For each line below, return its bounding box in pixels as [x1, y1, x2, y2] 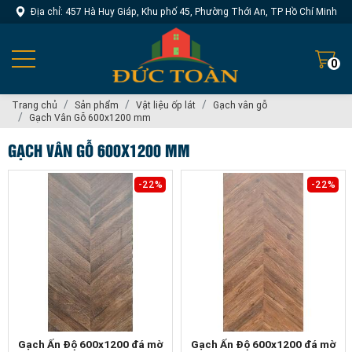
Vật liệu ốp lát [136, 99, 196, 111]
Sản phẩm [75, 99, 119, 111]
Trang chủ [12, 99, 57, 111]
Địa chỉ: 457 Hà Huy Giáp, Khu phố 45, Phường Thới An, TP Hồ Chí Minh [31, 6, 337, 17]
